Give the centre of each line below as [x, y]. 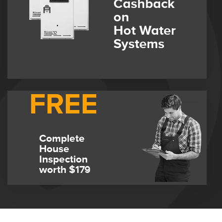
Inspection [63, 160]
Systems [139, 44]
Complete [62, 139]
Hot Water [145, 31]
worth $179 [65, 170]
